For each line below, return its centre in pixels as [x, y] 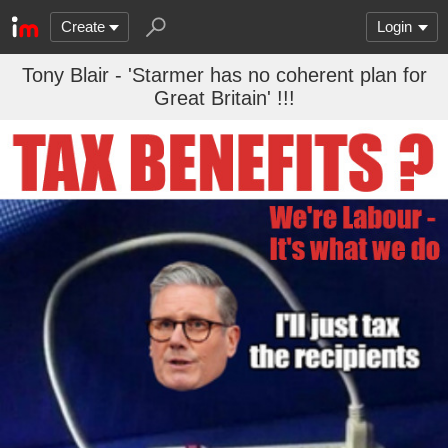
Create [83, 26]
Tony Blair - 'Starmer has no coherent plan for [224, 75]
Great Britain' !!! [224, 98]
